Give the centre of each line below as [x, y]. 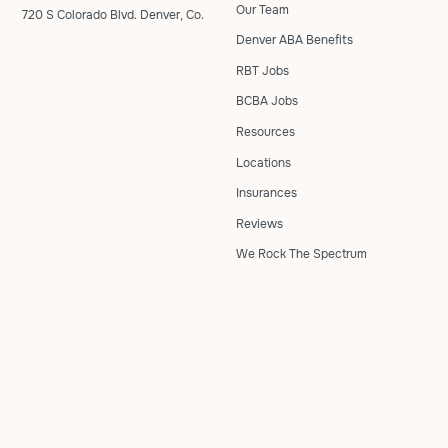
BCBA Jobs [267, 101]
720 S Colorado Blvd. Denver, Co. [113, 14]
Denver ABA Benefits [294, 40]
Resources [265, 131]
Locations [263, 162]
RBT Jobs [262, 70]
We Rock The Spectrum [301, 254]
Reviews [259, 223]
